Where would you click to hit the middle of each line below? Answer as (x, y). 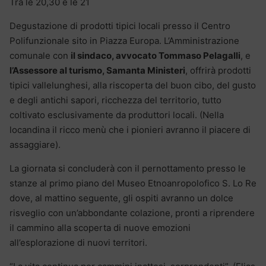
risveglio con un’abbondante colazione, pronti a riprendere (132, 213)
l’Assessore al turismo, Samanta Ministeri (97, 71)
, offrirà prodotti (218, 71)
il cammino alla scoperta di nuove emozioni (100, 228)
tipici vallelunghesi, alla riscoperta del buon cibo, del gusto (133, 85)
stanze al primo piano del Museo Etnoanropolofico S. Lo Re (133, 183)
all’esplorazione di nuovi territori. (78, 243)
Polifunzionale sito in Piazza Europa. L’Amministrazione (124, 41)
